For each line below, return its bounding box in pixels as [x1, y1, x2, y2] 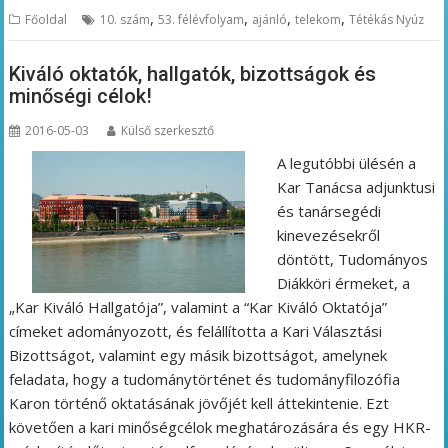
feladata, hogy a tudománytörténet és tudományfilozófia [9, 369, 401, 390]
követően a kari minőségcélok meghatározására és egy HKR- [9, 417, 432, 438]
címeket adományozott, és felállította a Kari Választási [9, 321, 383, 342]
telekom [295, 10, 342, 28]
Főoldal [25, 10, 68, 28]
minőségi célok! [9, 84, 153, 109]
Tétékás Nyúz [349, 10, 425, 28]
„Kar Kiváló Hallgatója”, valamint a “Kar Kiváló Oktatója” [9, 297, 388, 318]
